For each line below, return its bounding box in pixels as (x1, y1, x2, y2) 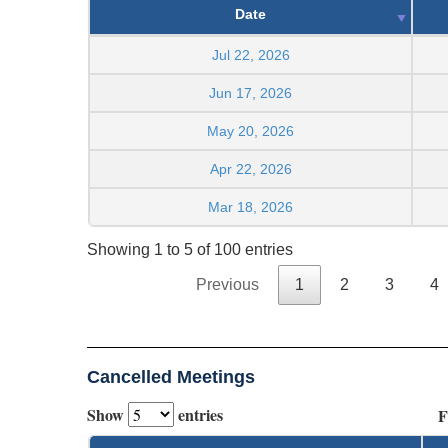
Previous (196, 275, 259, 293)
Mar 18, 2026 (208, 198, 293, 215)
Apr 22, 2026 (209, 160, 292, 177)
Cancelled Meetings (87, 366, 255, 387)
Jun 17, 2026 (209, 84, 292, 101)
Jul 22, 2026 (211, 46, 290, 63)
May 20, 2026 (207, 122, 294, 139)
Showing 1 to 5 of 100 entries (87, 240, 293, 258)
